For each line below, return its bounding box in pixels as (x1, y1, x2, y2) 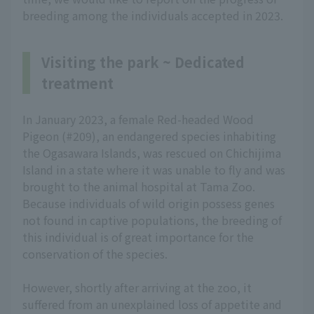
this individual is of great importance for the (22, 228, 254, 245)
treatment (41, 73, 114, 93)
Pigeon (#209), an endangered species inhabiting (22, 128, 276, 144)
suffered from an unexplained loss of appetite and (22, 296, 282, 313)
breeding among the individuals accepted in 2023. (22, 7, 283, 24)
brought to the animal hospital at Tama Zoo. (22, 178, 255, 195)
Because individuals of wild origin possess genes (22, 195, 275, 212)
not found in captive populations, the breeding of (22, 212, 282, 228)
